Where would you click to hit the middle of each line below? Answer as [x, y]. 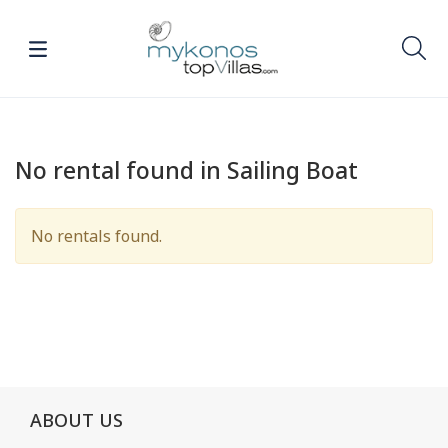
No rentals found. [96, 235]
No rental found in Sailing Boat [186, 169]
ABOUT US [76, 419]
